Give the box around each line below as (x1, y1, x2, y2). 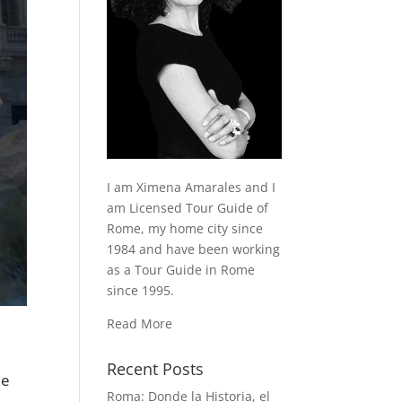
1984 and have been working (107, 240, 281, 258)
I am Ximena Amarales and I (107, 179, 276, 197)
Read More (107, 315, 173, 333)
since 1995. (107, 282, 175, 300)
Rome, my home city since (107, 220, 264, 238)
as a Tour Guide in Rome (107, 261, 256, 279)
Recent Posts (107, 358, 205, 380)
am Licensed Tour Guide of (107, 199, 269, 217)
